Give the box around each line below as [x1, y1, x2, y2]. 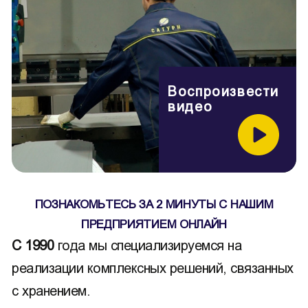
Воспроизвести [168, 83, 279, 99]
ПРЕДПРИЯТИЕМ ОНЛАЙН [81, 217, 227, 231]
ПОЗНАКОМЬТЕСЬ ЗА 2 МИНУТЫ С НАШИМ [34, 197, 274, 211]
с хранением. [12, 283, 90, 298]
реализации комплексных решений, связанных [12, 260, 294, 276]
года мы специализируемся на [57, 237, 241, 253]
